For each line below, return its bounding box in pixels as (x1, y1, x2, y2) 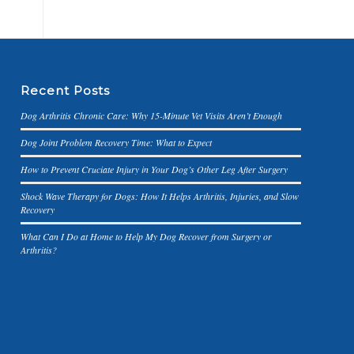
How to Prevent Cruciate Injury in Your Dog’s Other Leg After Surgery (21, 163, 288, 176)
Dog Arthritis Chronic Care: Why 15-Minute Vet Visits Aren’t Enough (21, 109, 283, 122)
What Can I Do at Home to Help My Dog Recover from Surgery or (21, 230, 273, 243)
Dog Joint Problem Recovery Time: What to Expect (21, 136, 213, 149)
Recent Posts (21, 83, 111, 99)
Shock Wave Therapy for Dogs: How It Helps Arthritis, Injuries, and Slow (21, 190, 299, 203)
